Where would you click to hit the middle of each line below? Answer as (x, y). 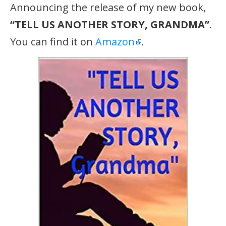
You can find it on (53, 41)
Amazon (115, 41)
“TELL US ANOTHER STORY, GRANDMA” (110, 24)
